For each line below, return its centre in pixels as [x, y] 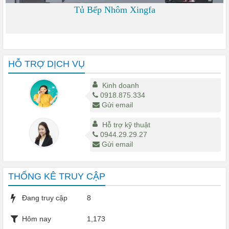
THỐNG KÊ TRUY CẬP [57, 176]
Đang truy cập [45, 198]
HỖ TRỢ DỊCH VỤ [47, 64]
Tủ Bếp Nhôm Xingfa [114, 9]
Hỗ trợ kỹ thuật [126, 124]
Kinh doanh [120, 85]
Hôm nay [37, 219]
